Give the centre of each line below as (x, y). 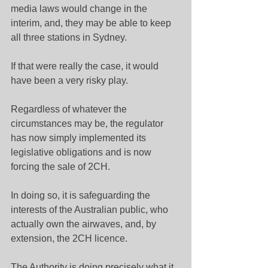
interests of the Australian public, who (91, 210)
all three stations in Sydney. (69, 37)
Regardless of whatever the (70, 109)
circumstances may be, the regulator (88, 124)
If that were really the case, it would (86, 66)
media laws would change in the (80, 9)
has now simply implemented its (80, 138)
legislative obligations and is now (82, 152)
